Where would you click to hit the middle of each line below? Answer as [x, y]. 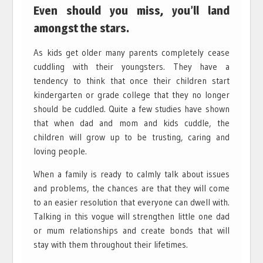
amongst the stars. [82, 28]
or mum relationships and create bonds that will [131, 230]
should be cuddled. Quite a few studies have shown [131, 109]
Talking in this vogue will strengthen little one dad [131, 216]
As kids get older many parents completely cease [131, 52]
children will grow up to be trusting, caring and [131, 137]
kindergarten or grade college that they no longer [131, 95]
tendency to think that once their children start [131, 80]
